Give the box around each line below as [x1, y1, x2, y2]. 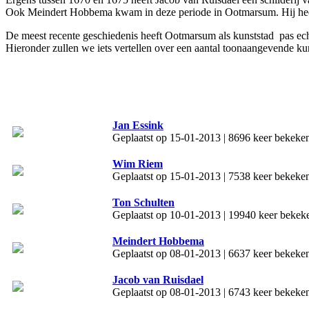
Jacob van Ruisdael [112, 274, 203, 286]
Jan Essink [112, 119, 163, 132]
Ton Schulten [112, 197, 175, 209]
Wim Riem [112, 158, 163, 170]
